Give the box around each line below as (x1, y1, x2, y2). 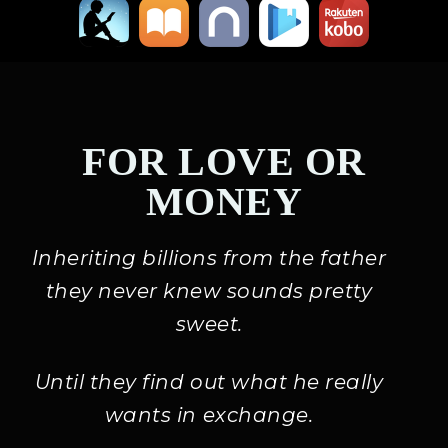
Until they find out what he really (34, 370, 384, 394)
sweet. (175, 312, 243, 336)
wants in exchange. (104, 403, 314, 427)
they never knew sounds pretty (45, 279, 373, 303)
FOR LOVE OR (82, 139, 366, 184)
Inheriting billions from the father (31, 246, 387, 270)
